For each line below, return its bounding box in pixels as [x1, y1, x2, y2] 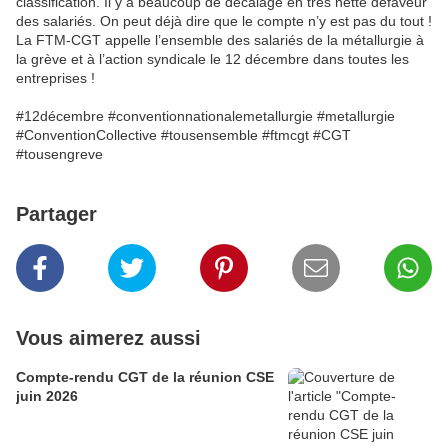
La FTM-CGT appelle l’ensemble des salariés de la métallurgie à [16, 32, 424, 49]
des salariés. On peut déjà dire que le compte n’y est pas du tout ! [16, 13, 432, 30]
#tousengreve [16, 146, 103, 163]
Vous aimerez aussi [16, 327, 201, 350]
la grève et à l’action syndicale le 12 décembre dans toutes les [16, 51, 409, 68]
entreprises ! [16, 70, 95, 87]
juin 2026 [16, 388, 78, 405]
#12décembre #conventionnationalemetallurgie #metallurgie [16, 108, 395, 125]
